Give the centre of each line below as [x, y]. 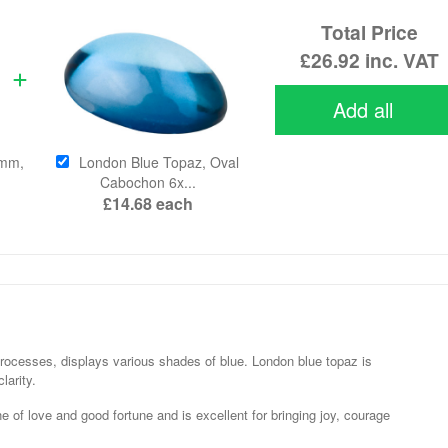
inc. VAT [399, 60]
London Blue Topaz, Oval [159, 162]
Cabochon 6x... [147, 182]
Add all [363, 109]
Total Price [369, 32]
